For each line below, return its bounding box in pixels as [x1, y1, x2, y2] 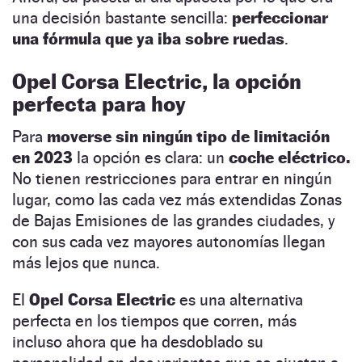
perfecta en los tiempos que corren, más [12, 311, 297, 331]
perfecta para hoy [12, 91, 186, 117]
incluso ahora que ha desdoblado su [12, 332, 263, 352]
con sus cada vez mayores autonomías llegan [12, 232, 326, 252]
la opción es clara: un [73, 148, 229, 168]
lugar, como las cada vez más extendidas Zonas [12, 190, 342, 210]
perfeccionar [232, 8, 328, 28]
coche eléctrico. [229, 148, 350, 168]
